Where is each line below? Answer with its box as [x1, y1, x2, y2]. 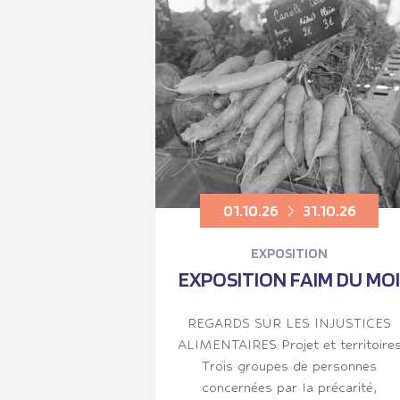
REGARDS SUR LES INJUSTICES [187, 314, 391, 330]
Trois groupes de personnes [202, 357, 377, 373]
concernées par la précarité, [201, 379, 378, 395]
